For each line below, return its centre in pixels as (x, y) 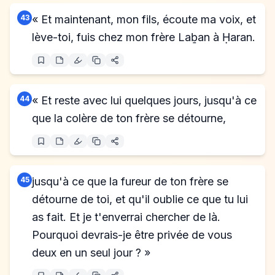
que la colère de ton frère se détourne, (129, 118)
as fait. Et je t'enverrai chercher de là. (126, 217)
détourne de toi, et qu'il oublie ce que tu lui (140, 199)
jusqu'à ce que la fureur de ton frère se (130, 181)
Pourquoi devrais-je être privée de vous (132, 235)
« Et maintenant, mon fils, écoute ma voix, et (144, 19)
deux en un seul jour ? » (91, 253)
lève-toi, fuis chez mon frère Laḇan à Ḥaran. (144, 37)
